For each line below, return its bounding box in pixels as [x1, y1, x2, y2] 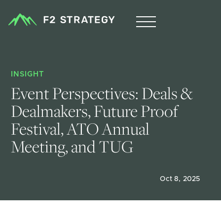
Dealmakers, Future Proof [11, 99, 182, 122]
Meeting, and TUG [11, 135, 140, 158]
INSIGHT [11, 71, 45, 78]
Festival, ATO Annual [11, 117, 153, 140]
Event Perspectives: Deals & [11, 81, 196, 105]
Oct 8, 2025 [160, 176, 200, 183]
